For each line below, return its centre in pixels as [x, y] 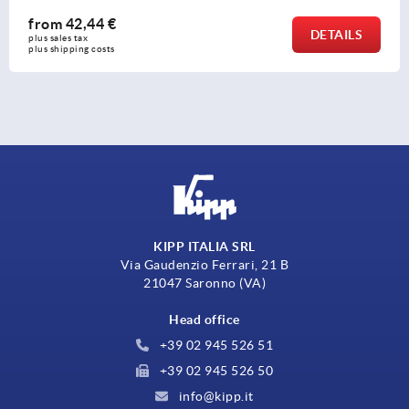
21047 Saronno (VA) [204, 283]
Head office [204, 319]
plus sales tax [59, 37]
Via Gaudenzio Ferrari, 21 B [204, 264]
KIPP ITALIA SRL [204, 246]
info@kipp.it [215, 396]
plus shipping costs [72, 48]
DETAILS [336, 34]
